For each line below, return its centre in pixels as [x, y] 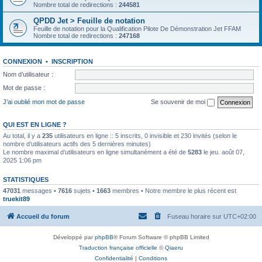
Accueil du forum [43, 216]
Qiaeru [174, 248]
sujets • [84, 190]
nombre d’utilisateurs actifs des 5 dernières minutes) [77, 144]
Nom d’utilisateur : [28, 74]
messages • [39, 190]
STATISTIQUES [26, 179]
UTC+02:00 [240, 216]
